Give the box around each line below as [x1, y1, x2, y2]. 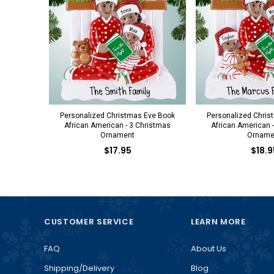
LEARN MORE [191, 215, 246, 228]
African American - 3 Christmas [64, 120, 171, 130]
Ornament [100, 130, 135, 139]
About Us [191, 242, 226, 254]
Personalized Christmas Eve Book [60, 111, 175, 120]
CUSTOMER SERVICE [44, 215, 134, 228]
